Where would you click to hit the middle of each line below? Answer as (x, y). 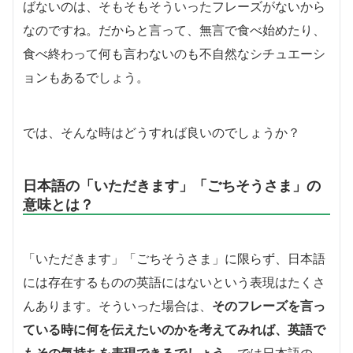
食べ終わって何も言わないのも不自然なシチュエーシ (174, 53)
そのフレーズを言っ (269, 305)
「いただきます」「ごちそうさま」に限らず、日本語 (174, 258)
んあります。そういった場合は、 (117, 305)
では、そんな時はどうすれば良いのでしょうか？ (162, 132)
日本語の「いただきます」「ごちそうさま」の (172, 185)
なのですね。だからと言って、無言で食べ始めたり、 (174, 30)
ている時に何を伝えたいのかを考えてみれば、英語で (174, 329)
